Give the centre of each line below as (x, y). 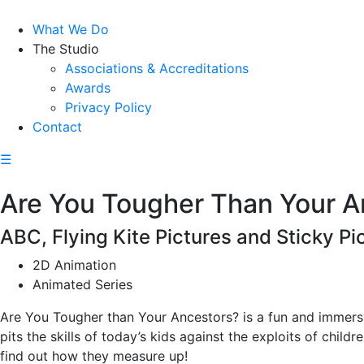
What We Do (71, 29)
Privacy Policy (108, 107)
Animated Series (82, 284)
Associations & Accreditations (157, 68)
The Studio (66, 49)
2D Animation (74, 265)
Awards (88, 88)
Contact (57, 127)
